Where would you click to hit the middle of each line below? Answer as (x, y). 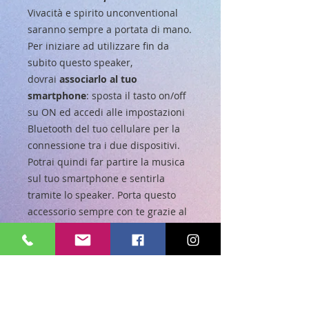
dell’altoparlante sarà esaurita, (98, 295)
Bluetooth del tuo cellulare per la (104, 129)
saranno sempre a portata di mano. (110, 30)
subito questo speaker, (80, 63)
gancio (84, 228)
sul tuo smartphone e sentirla (96, 179)
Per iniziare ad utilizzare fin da (98, 46)
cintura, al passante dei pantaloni (105, 245)
